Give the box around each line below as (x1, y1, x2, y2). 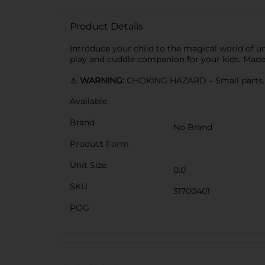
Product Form (70, 138, 129, 149)
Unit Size (70, 160, 106, 170)
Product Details (70, 21, 143, 32)
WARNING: (80, 75, 127, 86)
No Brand (173, 122, 212, 132)
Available (70, 96, 107, 106)
